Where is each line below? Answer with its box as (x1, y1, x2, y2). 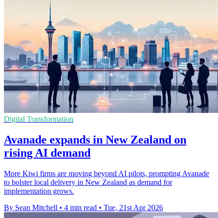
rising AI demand (4, 146, 91, 159)
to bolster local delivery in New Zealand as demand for (4, 178, 172, 186)
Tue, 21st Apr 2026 (104, 203, 163, 212)
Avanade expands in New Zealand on (4, 133, 186, 146)
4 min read (64, 203, 97, 212)
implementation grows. (4, 186, 74, 195)
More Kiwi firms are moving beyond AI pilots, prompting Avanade (4, 169, 209, 178)
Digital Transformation (4, 114, 73, 123)
